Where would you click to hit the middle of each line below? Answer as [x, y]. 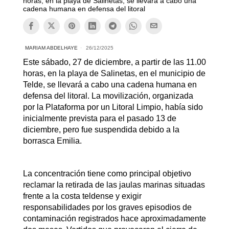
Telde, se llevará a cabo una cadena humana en [110, 84]
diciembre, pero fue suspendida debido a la [101, 129]
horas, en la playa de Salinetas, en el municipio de [114, 73]
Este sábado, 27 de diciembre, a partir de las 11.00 [114, 62]
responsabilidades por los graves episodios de [107, 207]
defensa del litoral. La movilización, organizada [108, 96]
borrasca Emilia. [52, 141]
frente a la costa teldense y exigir [82, 196]
